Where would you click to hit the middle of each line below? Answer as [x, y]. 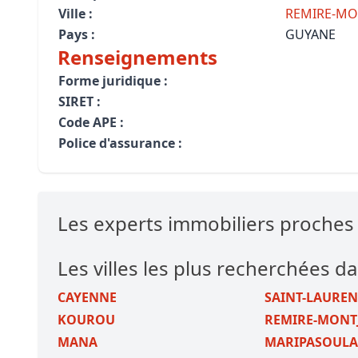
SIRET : [80, 101]
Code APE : [91, 122]
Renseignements [137, 57]
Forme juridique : [113, 81]
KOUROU [86, 320]
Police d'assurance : [120, 143]
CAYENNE [87, 297]
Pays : [77, 34]
